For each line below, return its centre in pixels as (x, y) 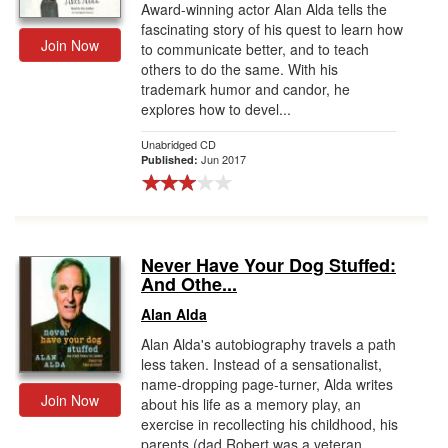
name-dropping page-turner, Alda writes (267, 384)
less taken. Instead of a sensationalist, (261, 364)
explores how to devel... (216, 109)
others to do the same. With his (239, 69)
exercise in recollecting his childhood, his (269, 424)
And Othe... (189, 284)
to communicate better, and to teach (255, 49)
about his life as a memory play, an (251, 404)
